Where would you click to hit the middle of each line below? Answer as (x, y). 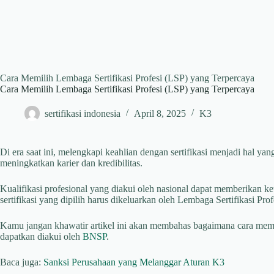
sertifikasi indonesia (83, 113)
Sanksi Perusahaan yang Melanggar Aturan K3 (134, 262)
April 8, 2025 (160, 113)
